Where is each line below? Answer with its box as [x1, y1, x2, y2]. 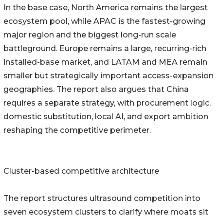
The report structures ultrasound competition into [3, 194, 200, 203]
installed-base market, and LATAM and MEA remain [3, 57, 207, 67]
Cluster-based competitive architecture [3, 166, 159, 176]
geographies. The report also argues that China [3, 85, 189, 94]
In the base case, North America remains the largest [3, 3, 208, 13]
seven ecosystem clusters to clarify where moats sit [3, 207, 208, 217]
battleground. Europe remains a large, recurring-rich [3, 44, 206, 54]
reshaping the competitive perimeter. [3, 126, 151, 135]
